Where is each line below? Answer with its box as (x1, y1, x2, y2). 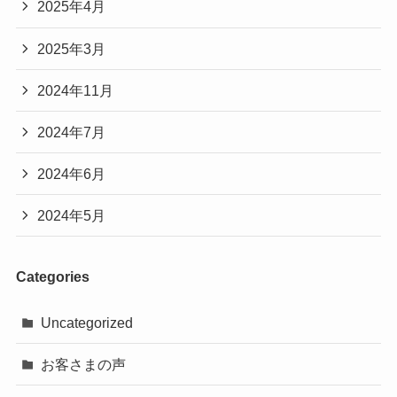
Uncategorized (41, 314, 134, 331)
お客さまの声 (41, 356, 127, 373)
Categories (15, 268, 90, 284)
